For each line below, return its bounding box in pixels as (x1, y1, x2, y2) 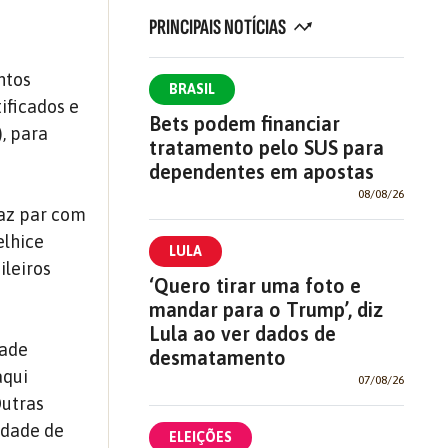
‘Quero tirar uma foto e (148, 274, 361, 297)
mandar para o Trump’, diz (148, 298, 383, 321)
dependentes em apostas (148, 160, 374, 183)
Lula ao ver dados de (148, 322, 336, 345)
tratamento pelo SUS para (148, 136, 384, 159)
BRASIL (168, 81, 215, 97)
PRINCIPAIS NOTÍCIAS (148, 14, 289, 41)
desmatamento (148, 346, 286, 369)
